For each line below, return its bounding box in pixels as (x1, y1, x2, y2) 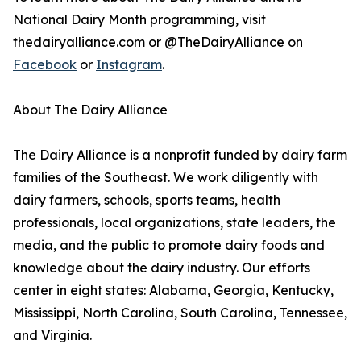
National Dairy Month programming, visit (13, 11, 266, 28)
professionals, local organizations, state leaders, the (13, 214, 336, 231)
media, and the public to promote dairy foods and (13, 237, 325, 254)
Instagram (96, 56, 162, 73)
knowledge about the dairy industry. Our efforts (13, 259, 310, 276)
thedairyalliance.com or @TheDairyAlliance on (13, 34, 303, 51)
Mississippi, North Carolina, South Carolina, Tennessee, (13, 305, 347, 322)
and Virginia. (13, 327, 92, 344)
